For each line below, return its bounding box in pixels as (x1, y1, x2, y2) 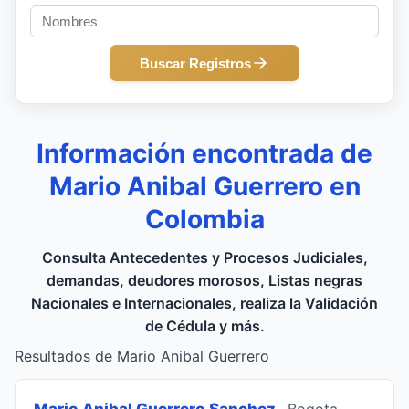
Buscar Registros (140, 55, 251, 71)
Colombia (144, 204, 265, 235)
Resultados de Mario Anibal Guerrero (15, 347, 269, 365)
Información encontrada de (37, 138, 372, 169)
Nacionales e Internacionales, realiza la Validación (31, 294, 378, 312)
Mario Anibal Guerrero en (48, 171, 361, 202)
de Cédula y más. (144, 317, 265, 335)
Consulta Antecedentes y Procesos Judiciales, (41, 248, 368, 267)
